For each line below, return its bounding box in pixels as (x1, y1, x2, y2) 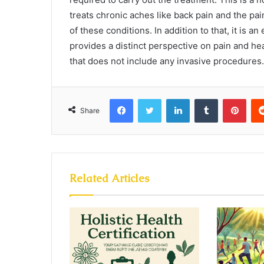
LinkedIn (189, 94, 220, 103)
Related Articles (70, 171, 149, 185)
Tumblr (217, 94, 242, 103)
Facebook (133, 94, 169, 103)
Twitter (161, 94, 187, 103)
